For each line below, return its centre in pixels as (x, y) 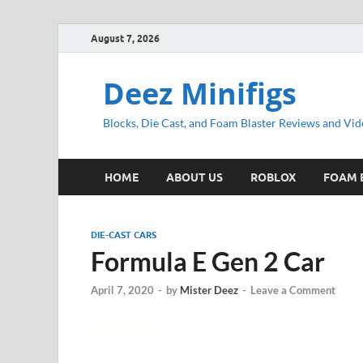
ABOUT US (194, 177)
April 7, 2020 (122, 290)
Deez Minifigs (200, 94)
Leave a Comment (293, 290)
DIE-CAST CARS (124, 235)
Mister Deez (209, 290)
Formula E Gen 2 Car (208, 261)
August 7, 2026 (125, 38)
